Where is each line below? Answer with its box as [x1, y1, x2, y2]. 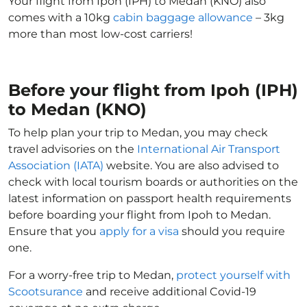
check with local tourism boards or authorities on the [8, 175, 298, 188]
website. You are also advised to [103, 159, 279, 172]
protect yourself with [176, 269, 291, 282]
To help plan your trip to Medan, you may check [8, 126, 268, 139]
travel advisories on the [8, 143, 137, 156]
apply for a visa [99, 225, 179, 238]
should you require [179, 225, 285, 238]
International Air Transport [137, 143, 280, 156]
